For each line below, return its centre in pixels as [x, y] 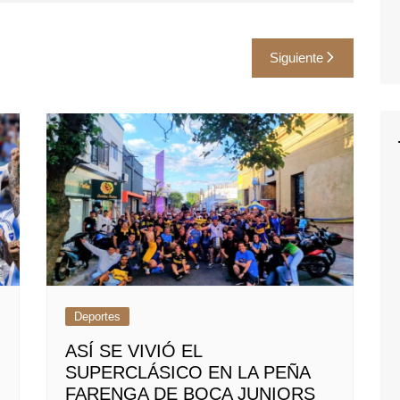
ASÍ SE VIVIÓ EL [134, 351]
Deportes [98, 317]
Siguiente [296, 58]
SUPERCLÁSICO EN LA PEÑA [188, 373]
